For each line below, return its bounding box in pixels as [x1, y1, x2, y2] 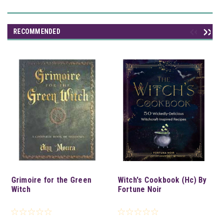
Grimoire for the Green [11, 175, 91, 185]
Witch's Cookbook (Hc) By [117, 175, 207, 185]
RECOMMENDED [13, 27, 60, 35]
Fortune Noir [117, 184, 162, 194]
